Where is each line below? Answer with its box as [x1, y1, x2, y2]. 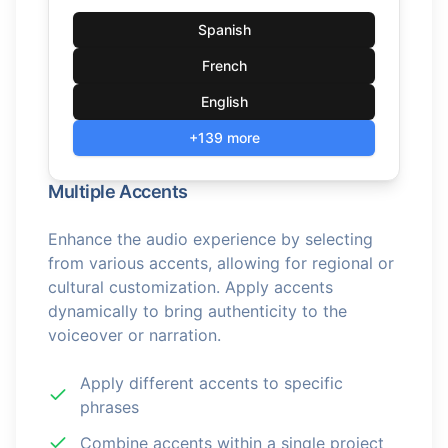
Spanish [197, 21, 251, 38]
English [200, 93, 248, 110]
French [201, 57, 247, 74]
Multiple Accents [48, 181, 188, 202]
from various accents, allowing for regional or [48, 253, 394, 273]
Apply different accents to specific [80, 373, 343, 393]
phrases [80, 397, 139, 417]
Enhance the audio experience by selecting [48, 229, 373, 249]
